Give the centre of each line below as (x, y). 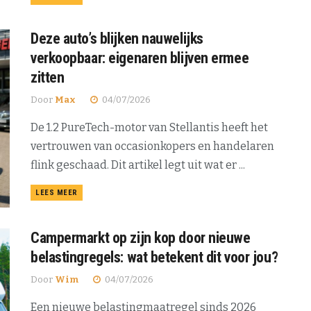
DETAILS (92, 192)
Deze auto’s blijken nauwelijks (117, 38)
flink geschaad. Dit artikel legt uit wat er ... (138, 165)
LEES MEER (57, 192)
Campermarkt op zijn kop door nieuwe (141, 238)
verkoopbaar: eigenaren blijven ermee (140, 58)
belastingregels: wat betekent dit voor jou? (154, 258)
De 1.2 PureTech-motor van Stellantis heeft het (149, 127)
